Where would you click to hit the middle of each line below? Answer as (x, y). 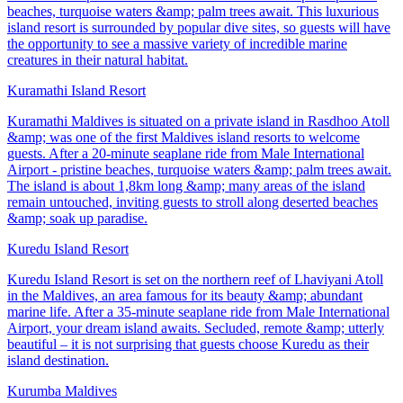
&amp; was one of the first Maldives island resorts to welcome (184, 138)
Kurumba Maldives (62, 391)
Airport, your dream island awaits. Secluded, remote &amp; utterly (196, 328)
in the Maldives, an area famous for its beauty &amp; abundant (185, 296)
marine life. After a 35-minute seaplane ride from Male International (198, 312)
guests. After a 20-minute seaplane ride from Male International (186, 154)
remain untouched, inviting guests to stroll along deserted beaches (193, 202)
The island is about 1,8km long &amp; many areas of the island (186, 186)
